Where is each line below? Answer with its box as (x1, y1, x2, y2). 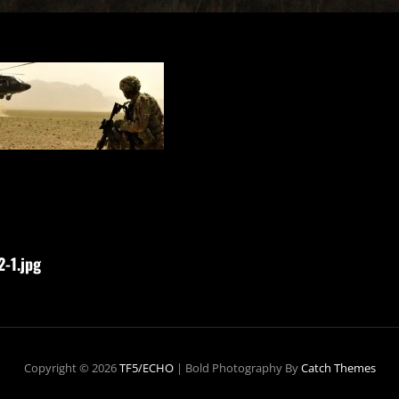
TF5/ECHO (118, 359, 174, 376)
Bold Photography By (184, 359, 301, 376)
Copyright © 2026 (23, 359, 119, 376)
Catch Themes (300, 359, 376, 376)
